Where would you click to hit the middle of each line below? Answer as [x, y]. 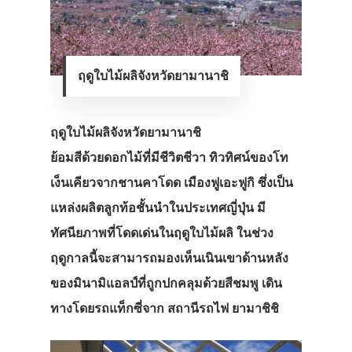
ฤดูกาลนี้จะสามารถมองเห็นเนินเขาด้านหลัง [169, 258]
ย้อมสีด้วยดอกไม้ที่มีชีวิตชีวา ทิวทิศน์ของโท [169, 157]
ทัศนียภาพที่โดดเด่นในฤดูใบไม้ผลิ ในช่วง [162, 233]
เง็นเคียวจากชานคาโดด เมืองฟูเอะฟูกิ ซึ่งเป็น [172, 182]
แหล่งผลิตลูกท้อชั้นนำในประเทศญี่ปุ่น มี [158, 207]
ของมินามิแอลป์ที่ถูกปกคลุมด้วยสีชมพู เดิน [166, 283]
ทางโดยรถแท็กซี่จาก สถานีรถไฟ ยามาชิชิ [165, 308]
